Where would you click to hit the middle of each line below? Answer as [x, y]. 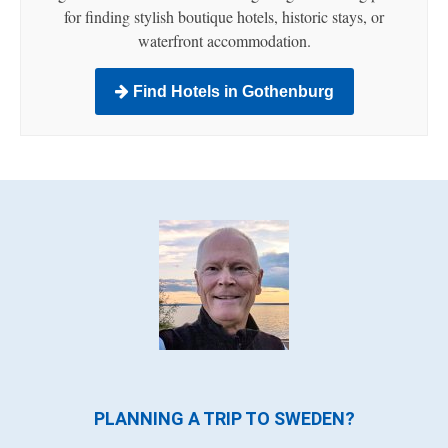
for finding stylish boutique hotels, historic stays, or [224, 17]
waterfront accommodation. [224, 41]
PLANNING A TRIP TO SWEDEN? [224, 419]
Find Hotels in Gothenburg [231, 92]
